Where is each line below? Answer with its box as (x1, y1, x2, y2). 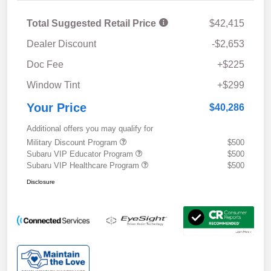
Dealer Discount (27, 38, 96, 49)
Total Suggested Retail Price (27, 18, 158, 28)
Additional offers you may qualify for (27, 123, 153, 133)
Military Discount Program (27, 137, 120, 147)
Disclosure (27, 178, 55, 185)
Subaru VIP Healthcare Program (27, 160, 142, 170)
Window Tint (27, 79, 80, 90)
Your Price (27, 100, 87, 114)
